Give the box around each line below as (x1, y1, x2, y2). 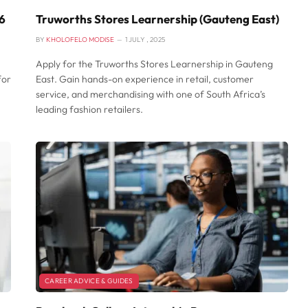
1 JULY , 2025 (125, 35, 165, 45)
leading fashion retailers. (36, 103, 143, 116)
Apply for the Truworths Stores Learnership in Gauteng (36, 58, 273, 71)
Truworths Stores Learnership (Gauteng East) (36, 12, 279, 27)
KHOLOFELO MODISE (46, 35, 114, 45)
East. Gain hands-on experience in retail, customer (36, 73, 254, 86)
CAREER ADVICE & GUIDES (45, 276, 133, 285)
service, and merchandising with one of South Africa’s (36, 88, 265, 101)
